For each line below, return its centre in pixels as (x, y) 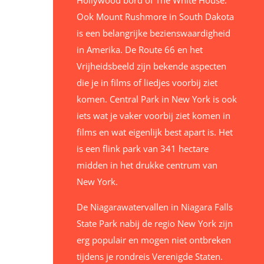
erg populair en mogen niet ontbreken (154, 240)
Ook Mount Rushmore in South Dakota (155, 17)
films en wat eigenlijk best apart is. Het (154, 132)
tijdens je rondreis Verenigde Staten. (149, 257)
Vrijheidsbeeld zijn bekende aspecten (151, 66)
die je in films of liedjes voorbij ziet (147, 83)
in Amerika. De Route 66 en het (139, 50)
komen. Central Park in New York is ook (156, 99)
